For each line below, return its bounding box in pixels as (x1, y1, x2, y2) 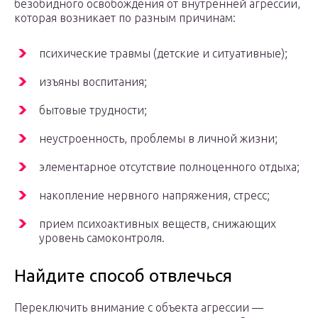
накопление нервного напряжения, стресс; (39, 189, 270, 202)
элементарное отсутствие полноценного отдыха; (39, 160, 300, 174)
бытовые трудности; (39, 104, 147, 117)
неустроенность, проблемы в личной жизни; (39, 132, 278, 146)
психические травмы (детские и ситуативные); (39, 47, 287, 60)
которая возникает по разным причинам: (14, 11, 236, 25)
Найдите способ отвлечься (14, 266, 232, 286)
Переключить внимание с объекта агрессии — (14, 301, 263, 314)
